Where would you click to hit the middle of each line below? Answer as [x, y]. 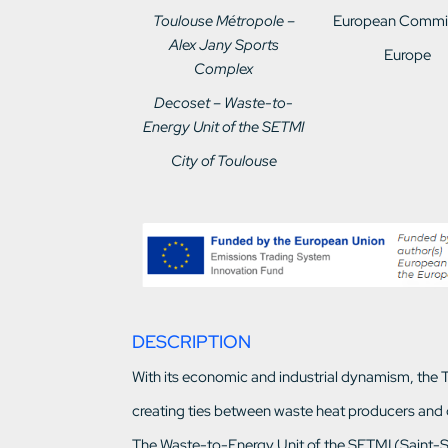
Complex [224, 69]
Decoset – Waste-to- [224, 103]
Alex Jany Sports [223, 45]
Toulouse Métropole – [223, 21]
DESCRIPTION [191, 342]
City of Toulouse [223, 161]
